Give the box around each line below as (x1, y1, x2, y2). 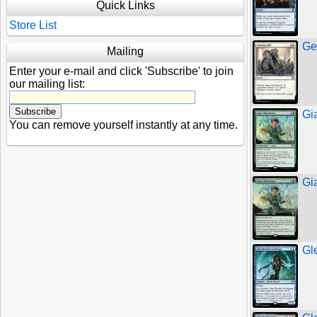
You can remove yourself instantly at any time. (9, 119, 238, 131)
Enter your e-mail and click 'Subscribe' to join (9, 65, 234, 77)
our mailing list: (9, 78, 85, 90)
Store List (9, 19, 57, 31)
